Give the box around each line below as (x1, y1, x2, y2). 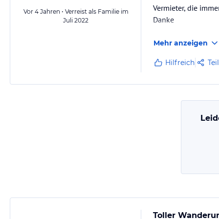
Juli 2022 (63, 17, 88, 24)
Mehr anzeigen (153, 39, 208, 47)
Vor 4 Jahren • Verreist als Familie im (23, 8, 129, 15)
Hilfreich (165, 58, 195, 67)
